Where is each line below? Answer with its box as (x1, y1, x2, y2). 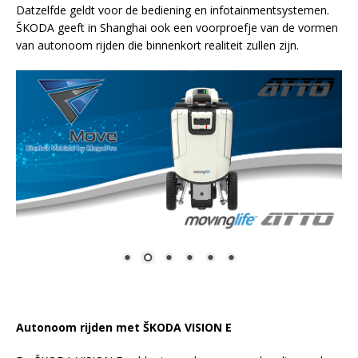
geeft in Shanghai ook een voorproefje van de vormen (54, 20, 338, 36)
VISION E (181, 320, 232, 336)
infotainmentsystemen (210, 2, 327, 18)
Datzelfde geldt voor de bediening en (16, 2, 210, 18)
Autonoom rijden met (16, 320, 143, 336)
